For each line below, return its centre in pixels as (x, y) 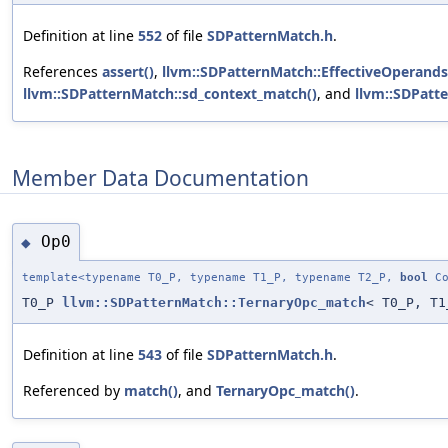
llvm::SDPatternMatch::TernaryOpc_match (214, 302)
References (62, 72)
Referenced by (73, 390)
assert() (128, 72)
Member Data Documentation (160, 177)
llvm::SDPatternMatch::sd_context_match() (170, 94)
